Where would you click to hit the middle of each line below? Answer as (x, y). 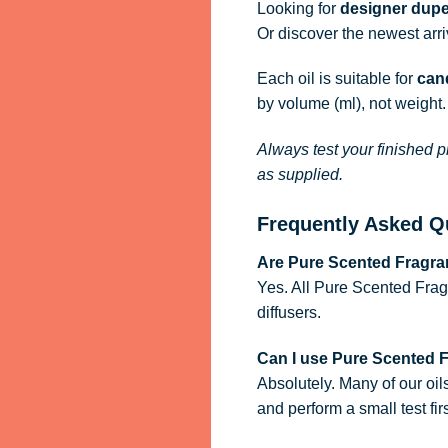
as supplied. (299, 175)
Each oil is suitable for (336, 79)
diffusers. (288, 313)
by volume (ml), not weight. (351, 104)
